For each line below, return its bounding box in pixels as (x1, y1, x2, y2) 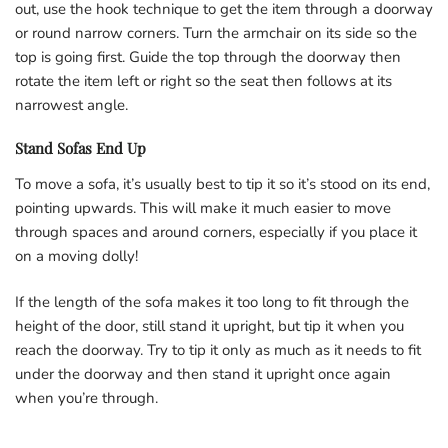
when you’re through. (15, 387, 158, 408)
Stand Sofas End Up (15, 137, 146, 158)
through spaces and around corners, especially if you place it (15, 221, 417, 242)
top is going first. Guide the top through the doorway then (15, 46, 401, 67)
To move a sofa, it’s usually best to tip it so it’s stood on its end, (15, 173, 430, 194)
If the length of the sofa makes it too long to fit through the (15, 291, 409, 312)
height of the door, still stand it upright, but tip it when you (15, 315, 404, 336)
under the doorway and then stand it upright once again (15, 363, 391, 384)
